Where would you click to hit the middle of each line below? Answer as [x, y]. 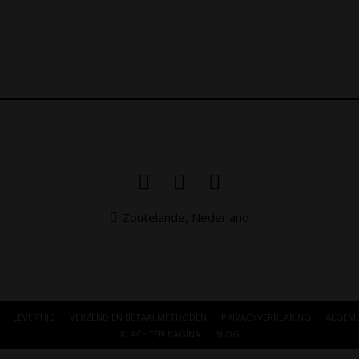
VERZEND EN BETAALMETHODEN [138, 317]
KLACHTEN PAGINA [160, 334]
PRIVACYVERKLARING [266, 317]
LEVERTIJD [34, 317]
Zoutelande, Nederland [184, 218]
